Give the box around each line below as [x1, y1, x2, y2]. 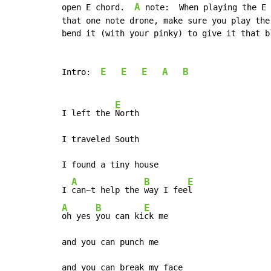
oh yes [62, 211, 96, 221]
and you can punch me [62, 237, 158, 247]
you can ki [96, 211, 144, 221]
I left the [62, 108, 115, 118]
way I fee [144, 184, 188, 195]
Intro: [62, 67, 100, 77]
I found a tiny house [62, 159, 158, 169]
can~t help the [71, 184, 144, 195]
